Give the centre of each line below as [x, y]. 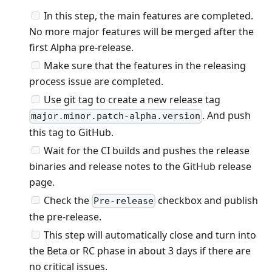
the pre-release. [65, 216]
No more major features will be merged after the [141, 32]
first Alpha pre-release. [81, 48]
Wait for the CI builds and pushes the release [147, 150]
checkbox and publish [207, 200]
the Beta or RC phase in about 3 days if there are [140, 250]
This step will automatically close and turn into [150, 235]
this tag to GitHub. [71, 132]
